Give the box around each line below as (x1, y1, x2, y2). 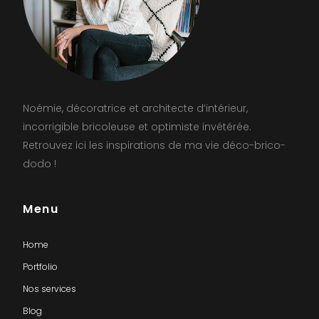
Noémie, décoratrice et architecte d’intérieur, (23, 101, 248, 115)
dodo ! (23, 157, 56, 171)
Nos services (23, 283, 76, 295)
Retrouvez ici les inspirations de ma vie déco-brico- (23, 138, 286, 152)
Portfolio (23, 261, 58, 273)
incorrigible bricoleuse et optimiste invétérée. (23, 120, 251, 134)
